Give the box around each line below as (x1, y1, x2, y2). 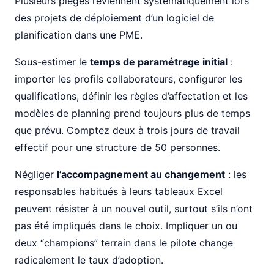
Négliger (15, 168, 57, 180)
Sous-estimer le (15, 56, 90, 68)
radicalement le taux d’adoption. (15, 254, 163, 266)
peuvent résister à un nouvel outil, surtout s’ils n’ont (15, 202, 253, 215)
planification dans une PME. (15, 29, 143, 41)
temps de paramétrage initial (90, 56, 228, 68)
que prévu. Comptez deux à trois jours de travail (15, 124, 240, 136)
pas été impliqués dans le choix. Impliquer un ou (15, 220, 237, 232)
